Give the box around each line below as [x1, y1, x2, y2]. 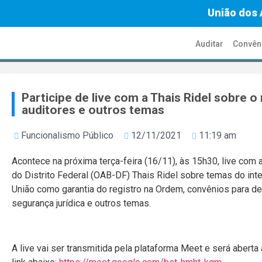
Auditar [195, 39, 224, 49]
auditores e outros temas [22, 103, 164, 117]
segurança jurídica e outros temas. [12, 198, 151, 209]
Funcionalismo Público [21, 130, 113, 141]
